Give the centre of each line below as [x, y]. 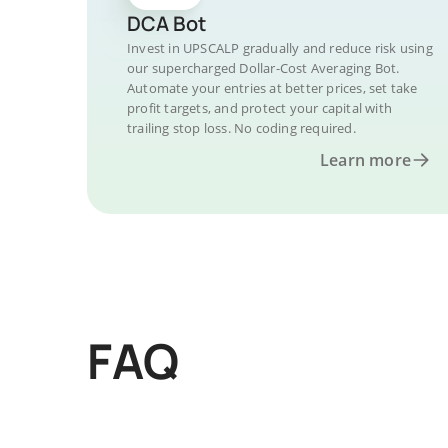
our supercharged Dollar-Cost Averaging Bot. [263, 68]
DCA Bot [166, 23]
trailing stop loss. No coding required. [241, 128]
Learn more [365, 160]
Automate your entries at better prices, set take [272, 88]
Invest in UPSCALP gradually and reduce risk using [280, 48]
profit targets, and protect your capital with [259, 108]
